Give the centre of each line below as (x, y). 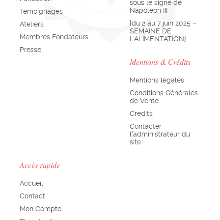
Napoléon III (149, 10)
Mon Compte (41, 208)
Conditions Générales (164, 93)
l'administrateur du (160, 134)
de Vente (144, 100)
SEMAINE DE (151, 31)
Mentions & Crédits (160, 61)
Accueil (31, 183)
